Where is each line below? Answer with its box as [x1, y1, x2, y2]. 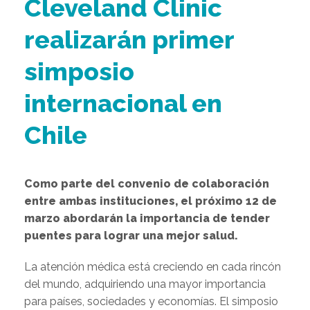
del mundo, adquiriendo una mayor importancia [24, 277, 266, 291]
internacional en [24, 89, 222, 118]
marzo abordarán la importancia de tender [24, 212, 270, 225]
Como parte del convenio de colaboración [24, 177, 269, 190]
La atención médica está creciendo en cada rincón [24, 260, 281, 273]
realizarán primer [24, 25, 234, 54]
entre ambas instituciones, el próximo [24, 194, 246, 208]
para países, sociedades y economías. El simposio [24, 295, 278, 308]
